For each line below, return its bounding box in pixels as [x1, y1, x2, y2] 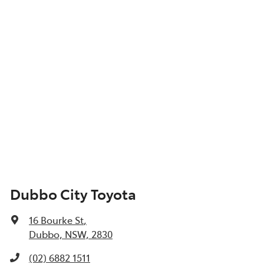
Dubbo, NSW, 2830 [29, 227, 113, 241]
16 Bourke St [29, 213, 84, 227]
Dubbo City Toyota [10, 184, 136, 204]
